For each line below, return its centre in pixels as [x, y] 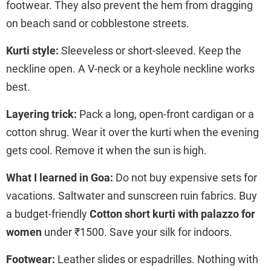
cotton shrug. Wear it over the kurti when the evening [132, 132]
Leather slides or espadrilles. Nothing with [157, 259]
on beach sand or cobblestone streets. [98, 23]
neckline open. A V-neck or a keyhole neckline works [130, 68]
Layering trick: [41, 114]
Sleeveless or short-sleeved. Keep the [150, 50]
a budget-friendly [48, 214]
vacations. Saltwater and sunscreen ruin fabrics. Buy [132, 195]
